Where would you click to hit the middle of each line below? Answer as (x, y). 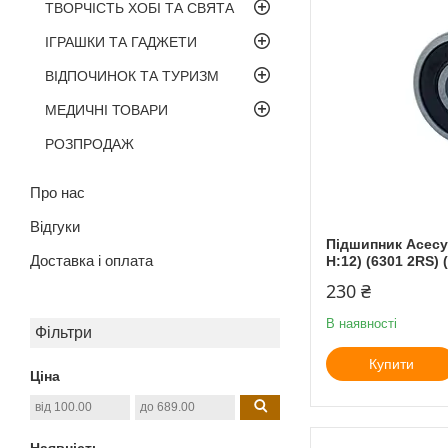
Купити (391, 363)
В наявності (361, 323)
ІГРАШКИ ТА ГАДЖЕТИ (121, 41)
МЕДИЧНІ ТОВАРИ (106, 109)
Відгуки (55, 226)
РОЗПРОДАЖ (89, 143)
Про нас (57, 192)
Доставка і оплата (91, 260)
